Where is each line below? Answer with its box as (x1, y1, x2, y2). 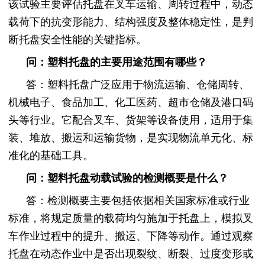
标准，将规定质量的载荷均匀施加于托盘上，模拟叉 (8, 212, 253, 225)
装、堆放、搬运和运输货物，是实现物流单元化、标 (8, 132, 253, 144)
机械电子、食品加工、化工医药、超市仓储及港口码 (8, 96, 253, 109)
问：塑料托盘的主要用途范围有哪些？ (26, 56, 207, 69)
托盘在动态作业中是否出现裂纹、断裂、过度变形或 (8, 248, 253, 260)
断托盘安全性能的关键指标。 (8, 34, 147, 46)
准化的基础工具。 (8, 150, 93, 162)
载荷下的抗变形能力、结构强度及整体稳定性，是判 (8, 16, 253, 28)
